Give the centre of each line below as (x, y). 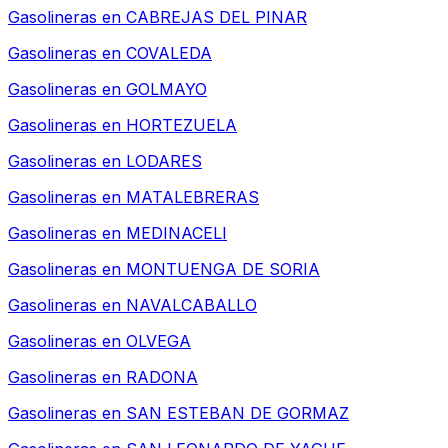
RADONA (162, 377)
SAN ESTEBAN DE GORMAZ (237, 413)
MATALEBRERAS (192, 197)
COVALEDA (169, 53)
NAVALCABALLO (191, 305)
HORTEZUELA (181, 125)
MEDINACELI (176, 233)
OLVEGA (158, 341)
